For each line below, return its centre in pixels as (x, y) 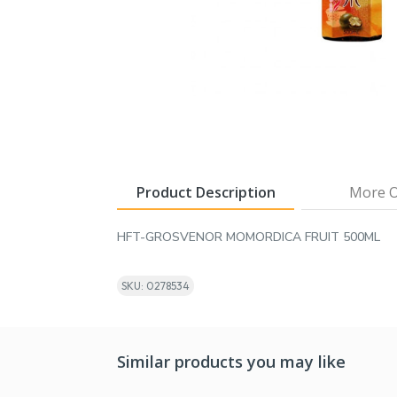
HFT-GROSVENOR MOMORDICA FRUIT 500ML (249, 237)
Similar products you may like (231, 361)
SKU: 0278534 (156, 285)
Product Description (206, 192)
